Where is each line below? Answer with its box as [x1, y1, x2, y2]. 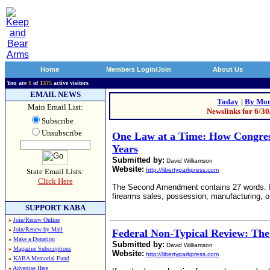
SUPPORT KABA [25, 203, 86, 212]
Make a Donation [13, 236, 55, 242]
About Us [213, 66, 243, 73]
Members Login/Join [106, 66, 171, 73]
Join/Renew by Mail [13, 226, 63, 233]
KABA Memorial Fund [13, 255, 69, 262]
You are [7, 80, 28, 86]
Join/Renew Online [13, 216, 60, 223]
